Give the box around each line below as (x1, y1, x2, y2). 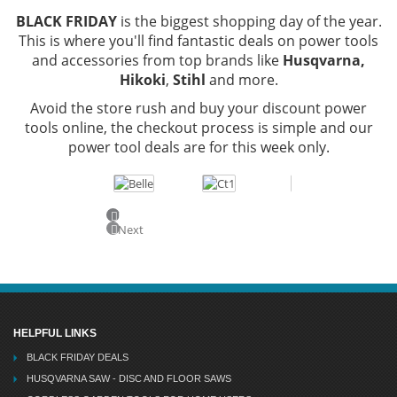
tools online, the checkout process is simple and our (24, 117, 373, 137)
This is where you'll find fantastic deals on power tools (19, 30, 378, 51)
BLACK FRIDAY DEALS (27, 351, 128, 362)
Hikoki (119, 69, 166, 90)
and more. (205, 69, 278, 90)
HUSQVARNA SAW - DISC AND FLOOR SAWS (27, 372, 231, 384)
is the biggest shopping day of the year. (116, 11, 382, 31)
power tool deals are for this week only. (67, 136, 330, 157)
